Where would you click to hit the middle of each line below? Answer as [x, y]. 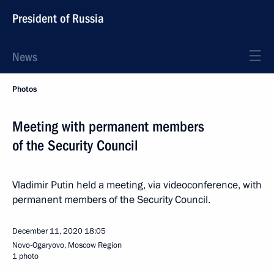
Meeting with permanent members [108, 127]
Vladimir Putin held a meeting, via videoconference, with [137, 185]
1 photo [25, 256]
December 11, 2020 [47, 231]
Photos [24, 89]
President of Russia [58, 18]
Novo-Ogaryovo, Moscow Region [67, 245]
